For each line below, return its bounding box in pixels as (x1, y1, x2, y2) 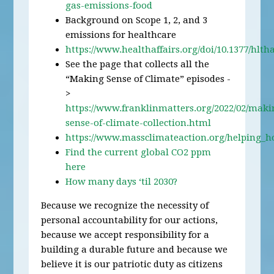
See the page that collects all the (65, 59, 210, 70)
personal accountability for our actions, (41, 215, 218, 226)
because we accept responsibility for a (41, 229, 210, 240)
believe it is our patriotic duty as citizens (41, 259, 223, 270)
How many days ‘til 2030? (65, 176, 178, 187)
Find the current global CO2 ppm (65, 147, 212, 158)
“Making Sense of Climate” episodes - (65, 73, 231, 84)
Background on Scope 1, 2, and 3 (65, 15, 208, 26)
